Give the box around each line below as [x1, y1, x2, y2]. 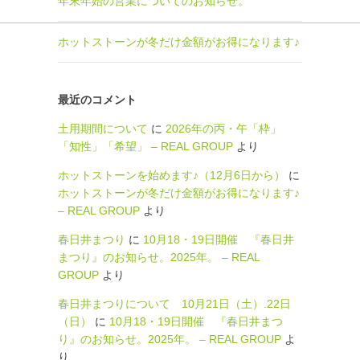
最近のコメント [58, 93, 137, 106]
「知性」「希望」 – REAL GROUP [58, 140, 233, 153]
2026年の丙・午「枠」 [166, 122, 281, 135]
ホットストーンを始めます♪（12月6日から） [58, 169, 285, 182]
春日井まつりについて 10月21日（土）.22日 [58, 297, 291, 310]
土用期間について [58, 122, 148, 135]
